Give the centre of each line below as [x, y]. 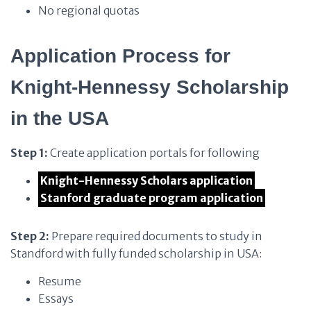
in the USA [60, 118]
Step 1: [29, 153]
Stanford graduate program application [152, 198]
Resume [60, 281]
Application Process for [120, 56]
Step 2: [30, 236]
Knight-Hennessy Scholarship [150, 87]
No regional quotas [89, 10]
